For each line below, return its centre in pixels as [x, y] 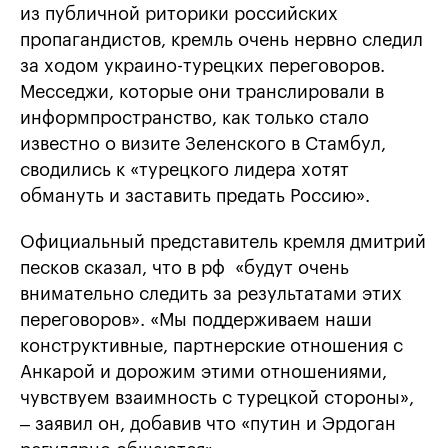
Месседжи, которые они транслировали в [202, 92]
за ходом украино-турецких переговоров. [202, 66]
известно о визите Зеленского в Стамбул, [203, 144]
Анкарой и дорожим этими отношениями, [203, 372]
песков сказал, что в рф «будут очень [184, 268]
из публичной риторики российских [179, 14]
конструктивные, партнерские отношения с [211, 346]
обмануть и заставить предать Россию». [195, 196]
